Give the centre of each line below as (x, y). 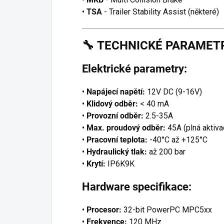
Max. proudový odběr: (126, 127)
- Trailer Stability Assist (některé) (161, 11)
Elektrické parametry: (134, 68)
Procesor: (104, 209)
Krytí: (96, 163)
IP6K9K (121, 163)
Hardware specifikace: (137, 186)
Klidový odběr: (112, 103)
